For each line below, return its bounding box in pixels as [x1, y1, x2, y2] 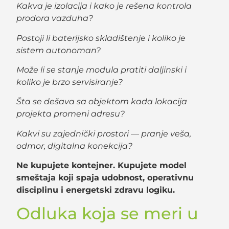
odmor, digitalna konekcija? [16, 141, 133, 151]
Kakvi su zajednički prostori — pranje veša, [16, 128, 192, 139]
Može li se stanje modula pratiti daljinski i [16, 65, 187, 75]
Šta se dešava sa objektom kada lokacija [16, 97, 188, 107]
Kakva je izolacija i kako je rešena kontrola [16, 1, 192, 11]
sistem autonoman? [16, 45, 101, 55]
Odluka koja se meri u [16, 203, 199, 223]
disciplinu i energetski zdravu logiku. [16, 185, 175, 195]
